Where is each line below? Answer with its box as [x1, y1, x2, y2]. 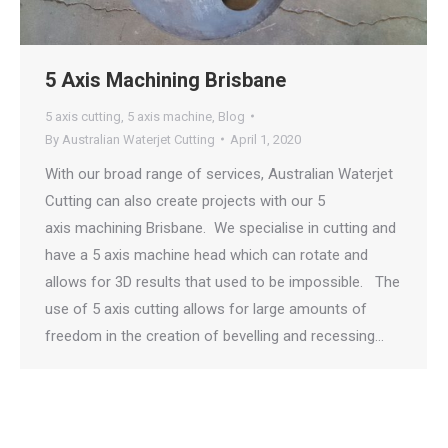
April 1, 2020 [230, 131, 301, 147]
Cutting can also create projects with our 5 [45, 191, 325, 210]
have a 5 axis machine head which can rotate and [45, 245, 368, 264]
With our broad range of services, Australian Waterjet [45, 164, 393, 183]
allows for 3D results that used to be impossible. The [45, 272, 400, 291]
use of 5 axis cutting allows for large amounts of [45, 299, 367, 318]
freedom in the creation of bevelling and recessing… [45, 326, 384, 345]
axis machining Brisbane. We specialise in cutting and [45, 218, 396, 237]
